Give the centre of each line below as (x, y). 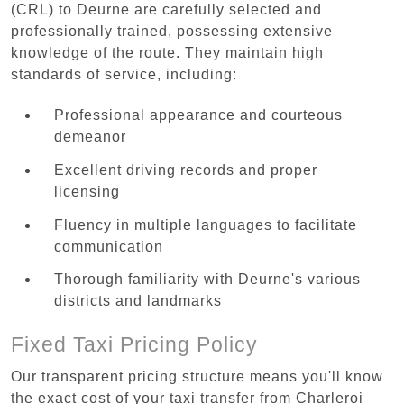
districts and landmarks (138, 301)
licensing (87, 191)
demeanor (90, 136)
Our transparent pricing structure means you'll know (197, 376)
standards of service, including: (124, 74)
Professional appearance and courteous (198, 115)
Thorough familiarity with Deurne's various (207, 280)
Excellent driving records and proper (186, 170)
